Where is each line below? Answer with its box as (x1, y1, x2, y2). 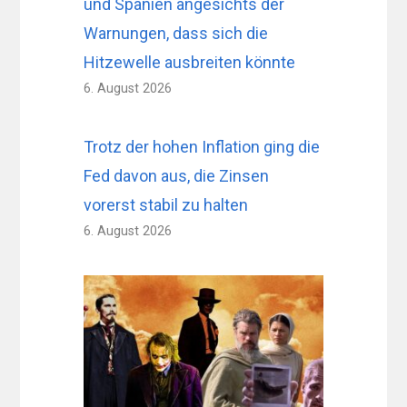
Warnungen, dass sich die (84, 24, 269, 44)
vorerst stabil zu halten (84, 195, 249, 215)
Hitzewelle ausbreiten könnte (84, 53, 296, 73)
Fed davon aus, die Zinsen (84, 166, 270, 186)
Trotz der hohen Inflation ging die (84, 137, 321, 157)
